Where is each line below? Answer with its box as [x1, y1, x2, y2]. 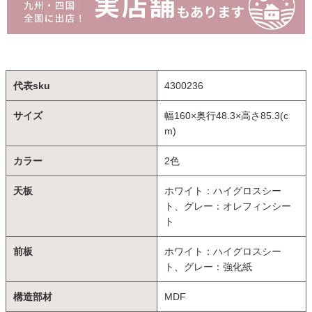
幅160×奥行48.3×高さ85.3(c [164, 109, 288, 121]
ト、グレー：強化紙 [164, 260, 252, 272]
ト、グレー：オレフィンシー [164, 200, 291, 212]
